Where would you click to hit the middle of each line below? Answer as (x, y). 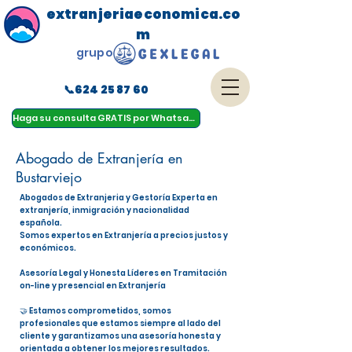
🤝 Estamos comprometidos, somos (95, 311)
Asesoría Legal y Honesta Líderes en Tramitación (123, 273)
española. (41, 223)
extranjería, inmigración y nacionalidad (104, 210)
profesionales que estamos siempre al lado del (120, 323)
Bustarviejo (49, 177)
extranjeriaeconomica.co (143, 14)
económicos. (48, 248)
